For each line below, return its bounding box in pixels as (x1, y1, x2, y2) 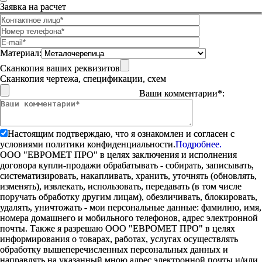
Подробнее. (175, 139, 222, 149)
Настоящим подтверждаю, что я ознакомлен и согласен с (8, 129, 235, 139)
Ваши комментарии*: (139, 88, 225, 98)
